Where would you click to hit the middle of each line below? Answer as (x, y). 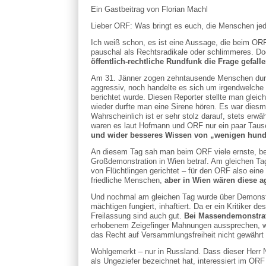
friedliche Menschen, (127, 180)
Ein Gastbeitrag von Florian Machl (149, 9)
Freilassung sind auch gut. (137, 216)
